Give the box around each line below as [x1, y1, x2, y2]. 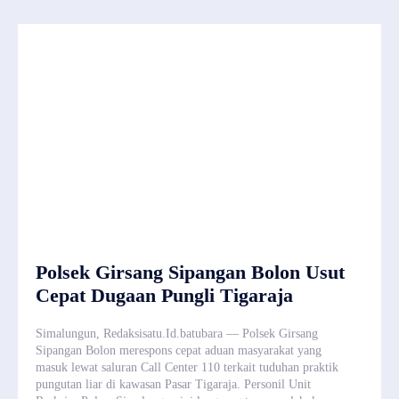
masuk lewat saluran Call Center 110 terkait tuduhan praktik [36, 360, 338, 374]
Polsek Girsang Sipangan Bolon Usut [36, 260, 345, 283]
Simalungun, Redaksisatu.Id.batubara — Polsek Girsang [36, 326, 318, 340]
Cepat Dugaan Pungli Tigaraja [36, 283, 293, 306]
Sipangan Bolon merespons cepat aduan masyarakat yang [36, 343, 322, 357]
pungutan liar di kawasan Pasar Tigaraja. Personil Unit [36, 377, 311, 391]
